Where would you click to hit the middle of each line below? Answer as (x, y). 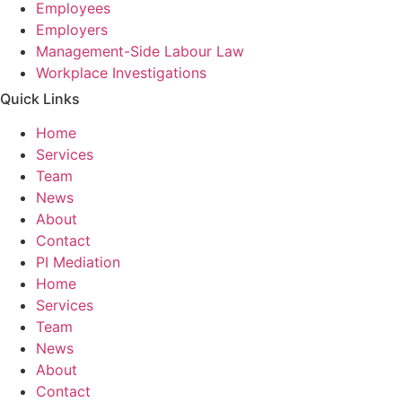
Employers (72, 30)
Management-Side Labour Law (140, 52)
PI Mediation (78, 262)
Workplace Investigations (121, 73)
